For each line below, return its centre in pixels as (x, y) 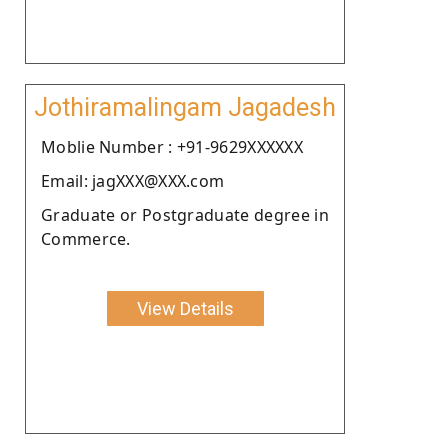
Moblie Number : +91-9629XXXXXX (172, 146)
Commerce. (86, 238)
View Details (185, 308)
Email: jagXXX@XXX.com (133, 180)
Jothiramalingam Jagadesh (185, 107)
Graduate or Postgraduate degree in (185, 214)
